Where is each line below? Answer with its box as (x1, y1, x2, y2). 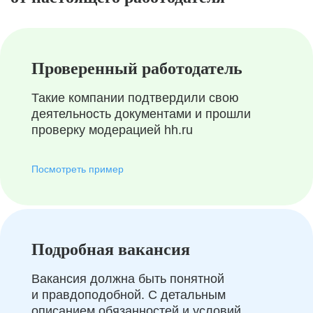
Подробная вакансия (31, 240, 190, 259)
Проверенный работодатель (31, 59, 242, 78)
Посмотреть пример (31, 163, 124, 175)
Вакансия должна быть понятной (31, 272, 224, 286)
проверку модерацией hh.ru (31, 123, 193, 137)
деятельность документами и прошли (31, 107, 251, 121)
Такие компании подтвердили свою (31, 91, 239, 105)
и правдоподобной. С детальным (31, 288, 226, 302)
